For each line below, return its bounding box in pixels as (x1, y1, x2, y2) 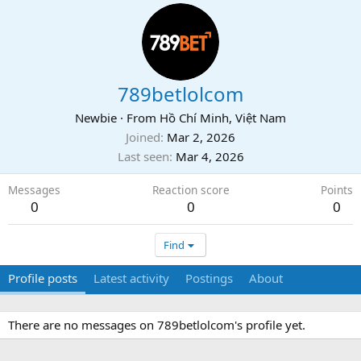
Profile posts (8, 270, 77, 286)
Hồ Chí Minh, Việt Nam (160, 110, 286, 126)
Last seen (117, 148, 169, 164)
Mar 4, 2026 (175, 148, 244, 164)
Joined (126, 129, 160, 145)
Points (321, 182, 353, 197)
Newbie (75, 110, 117, 126)
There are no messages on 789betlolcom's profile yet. (8, 317, 305, 333)
